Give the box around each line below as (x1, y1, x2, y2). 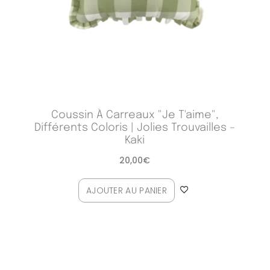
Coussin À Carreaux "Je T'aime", (51, 110, 219, 121)
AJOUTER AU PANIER (86, 184, 168, 197)
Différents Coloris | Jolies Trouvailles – (34, 122, 236, 134)
